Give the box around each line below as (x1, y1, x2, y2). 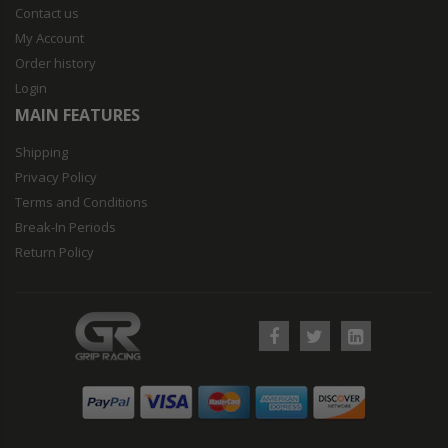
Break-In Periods (15, 217, 116, 236)
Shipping (15, 142, 68, 161)
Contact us (15, 3, 79, 22)
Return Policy (15, 242, 94, 261)
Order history (15, 53, 96, 72)
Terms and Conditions (15, 192, 148, 211)
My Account (15, 28, 84, 47)
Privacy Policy (15, 167, 97, 186)
